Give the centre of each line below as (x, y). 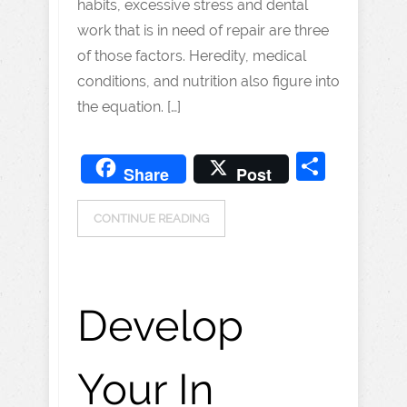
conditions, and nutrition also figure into (208, 81)
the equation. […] (129, 107)
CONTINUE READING (151, 218)
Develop (160, 326)
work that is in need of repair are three (203, 30)
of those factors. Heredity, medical (192, 56)
